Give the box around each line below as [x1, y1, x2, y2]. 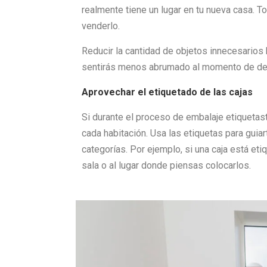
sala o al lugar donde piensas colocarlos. [82, 160, 251, 171]
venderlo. [82, 20, 120, 32]
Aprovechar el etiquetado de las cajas [82, 86, 253, 98]
